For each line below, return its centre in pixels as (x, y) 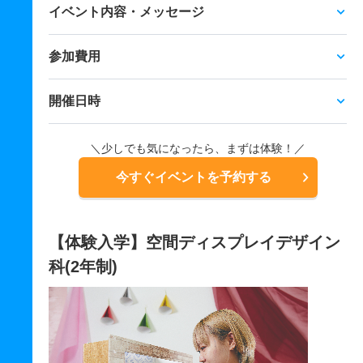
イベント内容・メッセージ (126, 12)
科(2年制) (83, 267)
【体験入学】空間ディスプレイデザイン (194, 242)
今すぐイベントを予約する (194, 177)
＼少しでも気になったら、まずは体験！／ (198, 148)
